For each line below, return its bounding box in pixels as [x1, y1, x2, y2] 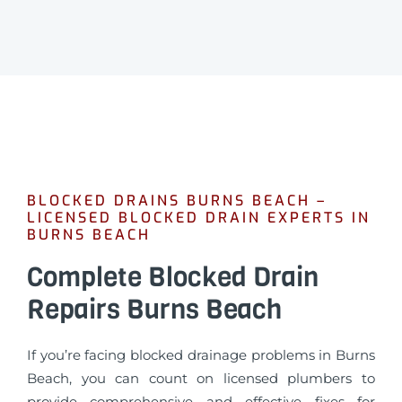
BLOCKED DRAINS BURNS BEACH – [27, 190, 327, 210]
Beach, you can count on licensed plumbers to [27, 369, 375, 387]
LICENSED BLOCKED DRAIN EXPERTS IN [27, 207, 371, 227]
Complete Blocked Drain [27, 258, 319, 295]
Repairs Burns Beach [27, 291, 282, 328]
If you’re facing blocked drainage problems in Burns [27, 345, 375, 363]
